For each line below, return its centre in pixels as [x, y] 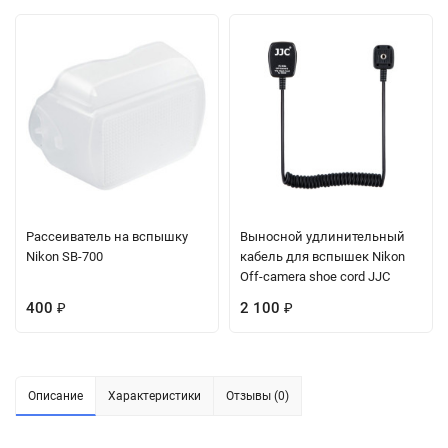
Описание [55, 395]
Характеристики [154, 395]
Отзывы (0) [257, 395]
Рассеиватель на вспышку [107, 236]
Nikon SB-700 [64, 256]
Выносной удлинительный [322, 236]
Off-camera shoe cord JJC [315, 276]
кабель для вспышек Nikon [322, 256]
